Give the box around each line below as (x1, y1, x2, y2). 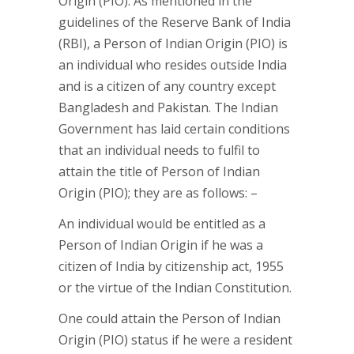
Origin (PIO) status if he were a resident (58, 331, 292, 348)
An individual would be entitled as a (58, 215, 265, 232)
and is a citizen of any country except (58, 77, 276, 95)
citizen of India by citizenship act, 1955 (58, 258, 284, 275)
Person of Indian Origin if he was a (58, 236, 263, 254)
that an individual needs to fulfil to (58, 141, 260, 159)
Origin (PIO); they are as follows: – (58, 184, 258, 201)
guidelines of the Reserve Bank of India (58, 13, 291, 31)
